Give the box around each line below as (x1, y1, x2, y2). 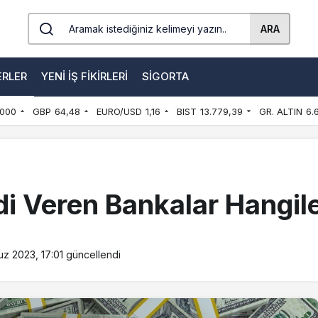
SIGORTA (142, 69, 189, 83)
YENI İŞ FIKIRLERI (41, 69, 128, 83)
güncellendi (63, 248, 121, 261)
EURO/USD (96, 106, 142, 117)
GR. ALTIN (258, 106, 302, 117)
